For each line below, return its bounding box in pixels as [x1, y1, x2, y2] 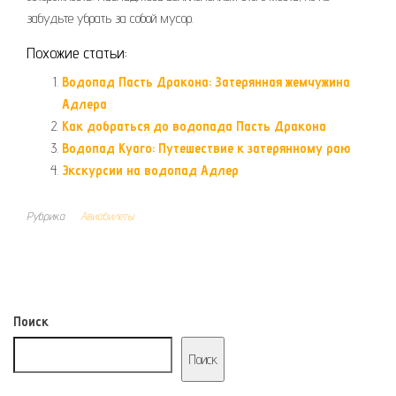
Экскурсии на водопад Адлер [62, 162, 239, 179]
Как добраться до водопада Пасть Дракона [62, 118, 326, 135]
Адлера [62, 95, 107, 113]
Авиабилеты [80, 209, 133, 224]
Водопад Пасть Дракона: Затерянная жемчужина [62, 73, 350, 91]
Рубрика [27, 209, 65, 224]
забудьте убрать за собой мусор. [27, 10, 194, 27]
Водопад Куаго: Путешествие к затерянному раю [62, 140, 350, 157]
